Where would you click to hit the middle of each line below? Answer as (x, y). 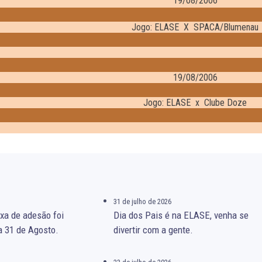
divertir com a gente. (153, 230)
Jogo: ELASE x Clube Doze (195, 103)
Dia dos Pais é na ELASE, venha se (181, 216)
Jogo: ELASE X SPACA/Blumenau (195, 27)
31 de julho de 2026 (142, 202)
